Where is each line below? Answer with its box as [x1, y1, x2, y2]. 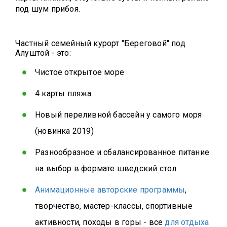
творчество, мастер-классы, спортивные [35, 201, 193, 211]
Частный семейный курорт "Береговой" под [15, 39, 185, 49]
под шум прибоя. [15, 4, 89, 14]
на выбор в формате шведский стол [35, 164, 177, 174]
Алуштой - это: [15, 48, 71, 58]
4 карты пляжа [35, 89, 92, 99]
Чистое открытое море [35, 67, 124, 78]
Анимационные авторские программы [35, 185, 185, 195]
